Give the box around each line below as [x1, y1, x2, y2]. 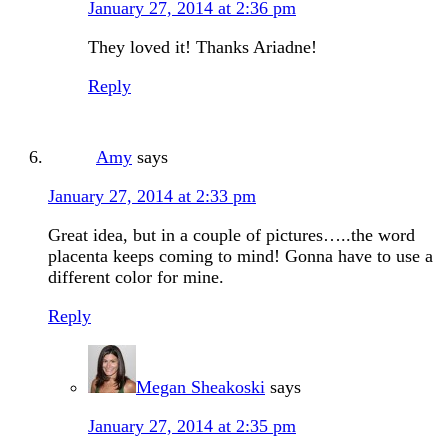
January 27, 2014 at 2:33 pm [48, 186, 256, 207]
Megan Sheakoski [136, 377, 265, 398]
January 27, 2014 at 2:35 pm [88, 416, 296, 437]
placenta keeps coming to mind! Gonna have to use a [48, 246, 433, 267]
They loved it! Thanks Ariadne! [88, 37, 317, 58]
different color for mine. [48, 267, 224, 288]
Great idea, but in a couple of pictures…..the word [48, 225, 415, 246]
